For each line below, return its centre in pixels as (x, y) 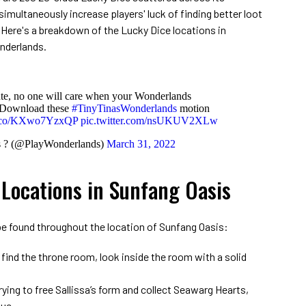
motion (193, 108)
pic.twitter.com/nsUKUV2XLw (149, 120)
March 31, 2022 (141, 143)
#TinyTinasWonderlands (124, 108)
